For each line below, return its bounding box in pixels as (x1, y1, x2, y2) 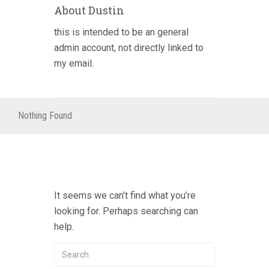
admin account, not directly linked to (54, 42, 204, 53)
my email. (54, 58, 94, 69)
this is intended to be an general (54, 26, 189, 38)
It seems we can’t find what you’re (54, 190, 196, 201)
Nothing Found (18, 110, 72, 121)
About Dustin (54, 3, 124, 17)
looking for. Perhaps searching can (54, 205, 198, 217)
